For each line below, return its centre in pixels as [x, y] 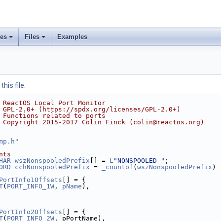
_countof [117, 167]
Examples [72, 37]
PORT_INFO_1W [31, 186]
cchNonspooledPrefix [52, 167]
